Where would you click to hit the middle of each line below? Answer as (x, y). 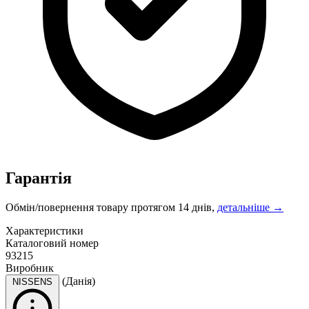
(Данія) (79, 281)
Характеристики (44, 230)
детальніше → (250, 207)
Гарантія (39, 178)
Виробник (30, 268)
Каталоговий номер (52, 243)
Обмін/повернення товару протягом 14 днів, (111, 207)
